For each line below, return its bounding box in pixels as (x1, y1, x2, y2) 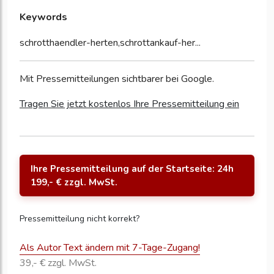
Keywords (20, 10, 67, 24)
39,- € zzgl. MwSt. (20, 256, 97, 270)
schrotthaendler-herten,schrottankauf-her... (20, 36, 201, 50)
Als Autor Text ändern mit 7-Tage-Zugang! (20, 241, 200, 255)
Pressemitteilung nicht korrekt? (20, 213, 139, 225)
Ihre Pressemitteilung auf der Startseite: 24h (31, 163, 234, 176)
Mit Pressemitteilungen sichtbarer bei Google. (20, 72, 214, 86)
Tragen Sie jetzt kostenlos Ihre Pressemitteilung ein (20, 97, 239, 111)
